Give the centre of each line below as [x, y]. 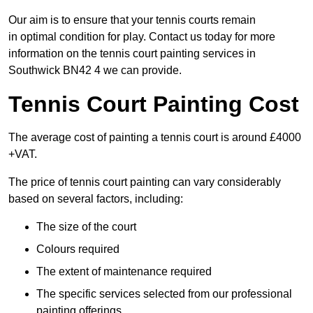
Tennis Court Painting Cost [154, 104]
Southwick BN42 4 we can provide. [95, 71]
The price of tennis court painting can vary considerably [145, 182]
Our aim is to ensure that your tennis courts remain [132, 20]
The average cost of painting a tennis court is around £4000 [155, 138]
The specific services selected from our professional [164, 294]
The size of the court [86, 227]
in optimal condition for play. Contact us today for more [142, 37]
